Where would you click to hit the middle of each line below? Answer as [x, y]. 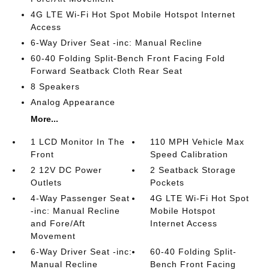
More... [44, 119]
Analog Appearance [73, 102]
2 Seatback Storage [193, 170]
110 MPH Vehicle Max [198, 141]
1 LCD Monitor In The [77, 141]
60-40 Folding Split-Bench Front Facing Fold [128, 58]
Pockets [168, 182]
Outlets [46, 182]
